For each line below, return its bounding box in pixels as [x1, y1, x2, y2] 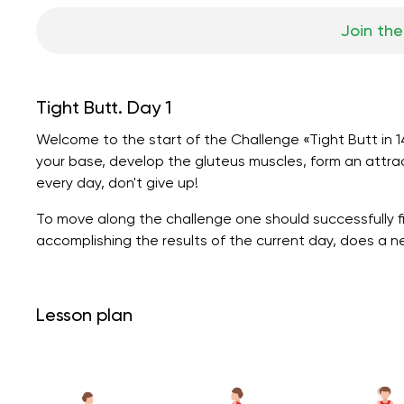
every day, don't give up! [36, 173, 198, 191]
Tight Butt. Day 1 [36, 96, 171, 118]
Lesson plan [36, 303, 133, 326]
